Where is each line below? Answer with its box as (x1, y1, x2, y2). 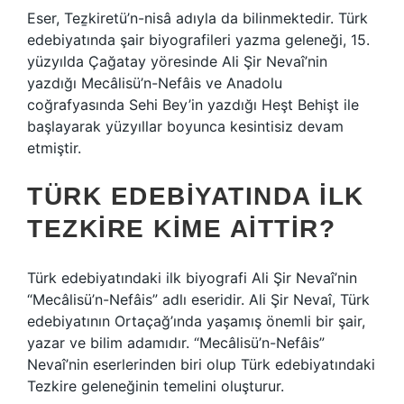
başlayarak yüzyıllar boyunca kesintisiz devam (27, 117, 344, 135)
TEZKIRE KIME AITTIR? (27, 215, 335, 243)
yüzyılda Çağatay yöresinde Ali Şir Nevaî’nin (27, 52, 327, 70)
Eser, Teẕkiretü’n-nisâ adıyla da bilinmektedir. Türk (27, 9, 368, 27)
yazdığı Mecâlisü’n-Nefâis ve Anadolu (27, 74, 282, 92)
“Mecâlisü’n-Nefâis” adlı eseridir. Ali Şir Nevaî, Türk (27, 290, 370, 308)
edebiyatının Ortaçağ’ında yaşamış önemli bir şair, (27, 312, 365, 330)
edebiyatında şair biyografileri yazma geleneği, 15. (27, 31, 370, 49)
